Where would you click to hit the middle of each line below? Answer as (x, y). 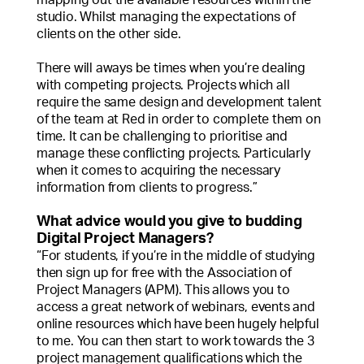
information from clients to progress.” (147, 187)
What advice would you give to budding (169, 221)
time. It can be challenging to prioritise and (162, 136)
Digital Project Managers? (126, 238)
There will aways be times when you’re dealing (171, 68)
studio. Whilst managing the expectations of (166, 17)
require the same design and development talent (179, 102)
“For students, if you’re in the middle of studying (176, 256)
